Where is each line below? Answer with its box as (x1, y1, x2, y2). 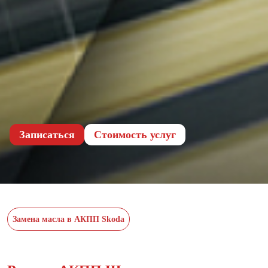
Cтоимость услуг (94, 128, 176, 141)
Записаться (19, 128, 75, 141)
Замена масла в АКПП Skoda (13, 214, 124, 224)
